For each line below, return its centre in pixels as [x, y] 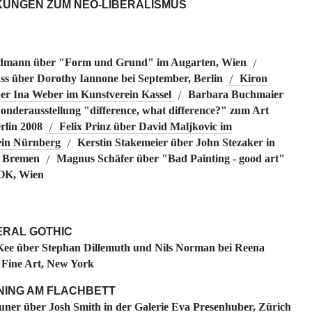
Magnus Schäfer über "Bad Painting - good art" [170, 158]
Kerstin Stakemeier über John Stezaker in [176, 142]
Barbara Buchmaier [235, 94]
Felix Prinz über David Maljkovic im [145, 126]
